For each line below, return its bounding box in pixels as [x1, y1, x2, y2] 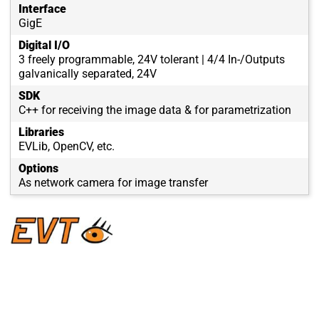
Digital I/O [19, 38, 70, 53]
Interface [19, 2, 66, 16]
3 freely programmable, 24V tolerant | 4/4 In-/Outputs [19, 53, 285, 67]
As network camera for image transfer [19, 176, 208, 190]
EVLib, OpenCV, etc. [19, 140, 115, 154]
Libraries [19, 125, 64, 140]
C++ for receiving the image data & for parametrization [19, 103, 291, 117]
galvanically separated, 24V [19, 67, 157, 81]
